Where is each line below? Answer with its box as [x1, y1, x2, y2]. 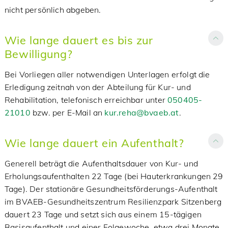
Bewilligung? [4, 47, 73, 61]
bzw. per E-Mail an [30, 107, 105, 118]
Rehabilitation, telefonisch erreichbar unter [4, 95, 168, 105]
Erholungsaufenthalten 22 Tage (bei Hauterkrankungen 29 [4, 171, 223, 181]
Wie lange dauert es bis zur [4, 33, 153, 47]
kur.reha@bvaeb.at [104, 107, 179, 118]
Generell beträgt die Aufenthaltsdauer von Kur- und [4, 158, 198, 168]
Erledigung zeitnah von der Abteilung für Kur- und [4, 82, 191, 92]
